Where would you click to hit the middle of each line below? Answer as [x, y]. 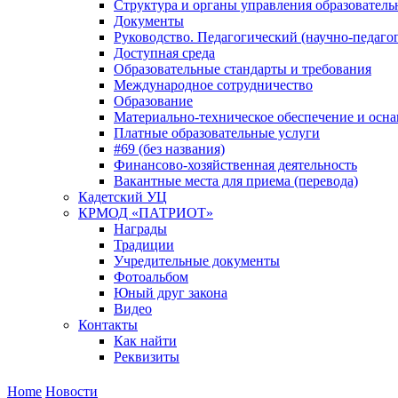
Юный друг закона [171, 292]
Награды [140, 228]
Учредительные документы [197, 260]
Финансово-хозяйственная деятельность [235, 164]
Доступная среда [164, 52]
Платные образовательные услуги [217, 132]
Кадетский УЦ [123, 196]
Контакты [108, 324]
